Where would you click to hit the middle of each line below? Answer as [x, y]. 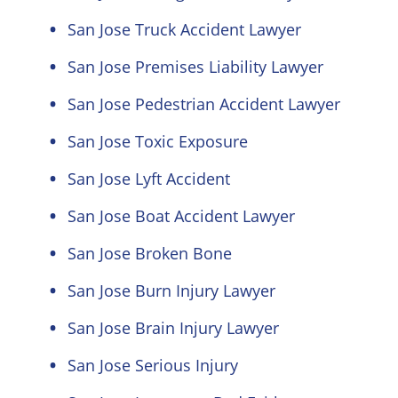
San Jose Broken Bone [150, 253]
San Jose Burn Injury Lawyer [171, 291]
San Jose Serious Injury [153, 365]
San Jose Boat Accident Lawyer [181, 216]
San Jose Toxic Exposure [158, 141]
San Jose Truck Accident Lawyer [184, 29]
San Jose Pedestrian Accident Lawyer [204, 104]
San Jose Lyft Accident [149, 179]
